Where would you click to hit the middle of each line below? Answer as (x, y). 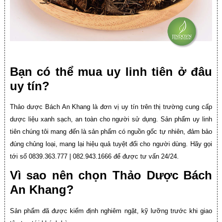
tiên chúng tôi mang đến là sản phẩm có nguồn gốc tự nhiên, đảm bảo (111, 132)
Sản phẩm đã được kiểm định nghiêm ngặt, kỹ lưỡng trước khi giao (111, 211)
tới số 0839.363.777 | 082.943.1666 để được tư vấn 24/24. (94, 157)
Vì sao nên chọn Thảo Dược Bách (111, 175)
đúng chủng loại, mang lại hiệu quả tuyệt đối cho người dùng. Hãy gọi (111, 144)
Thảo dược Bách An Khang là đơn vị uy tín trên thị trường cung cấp (111, 107)
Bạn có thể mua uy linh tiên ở (100, 71)
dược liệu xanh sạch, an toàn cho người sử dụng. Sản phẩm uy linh (111, 119)
